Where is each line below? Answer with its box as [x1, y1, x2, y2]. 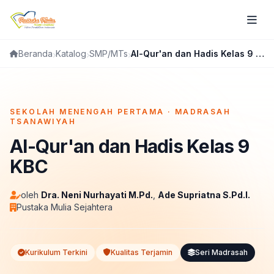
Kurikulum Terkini [25, 248, 87, 257]
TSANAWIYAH [10, 117, 76, 126]
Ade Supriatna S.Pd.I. [158, 190, 250, 200]
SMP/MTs [89, 48, 128, 59]
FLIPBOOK [213, 102, 247, 110]
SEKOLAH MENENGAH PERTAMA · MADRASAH [10, 107, 231, 116]
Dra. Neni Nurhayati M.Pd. [41, 190, 153, 200]
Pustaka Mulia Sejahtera [17, 202, 113, 212]
